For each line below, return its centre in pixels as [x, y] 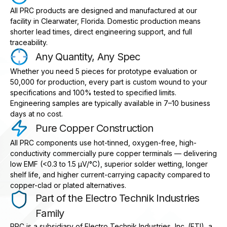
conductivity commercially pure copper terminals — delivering [113, 154]
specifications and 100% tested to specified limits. [93, 93]
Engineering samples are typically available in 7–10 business [110, 103]
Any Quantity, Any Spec [88, 57]
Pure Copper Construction [94, 128]
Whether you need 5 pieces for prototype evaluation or [104, 71]
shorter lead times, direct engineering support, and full [101, 32]
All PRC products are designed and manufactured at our [104, 11]
